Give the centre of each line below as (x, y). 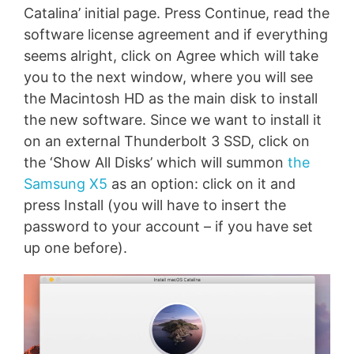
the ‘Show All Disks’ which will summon (156, 163)
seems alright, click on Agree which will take (171, 56)
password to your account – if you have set (168, 227)
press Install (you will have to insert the (155, 205)
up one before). (75, 248)
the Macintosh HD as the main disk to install (171, 99)
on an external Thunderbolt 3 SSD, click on (167, 141)
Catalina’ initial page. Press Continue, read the (177, 13)
